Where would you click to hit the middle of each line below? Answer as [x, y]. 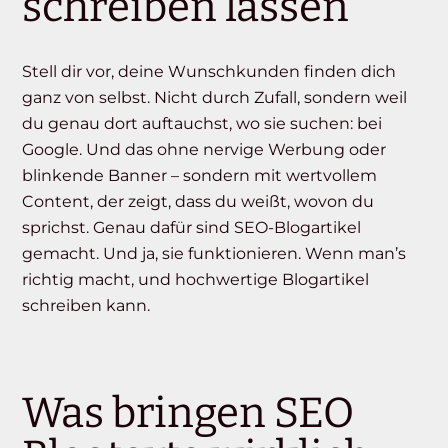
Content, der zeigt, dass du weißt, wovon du [198, 202]
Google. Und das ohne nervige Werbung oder [204, 150]
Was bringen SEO [188, 413]
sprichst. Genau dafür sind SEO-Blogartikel [192, 228]
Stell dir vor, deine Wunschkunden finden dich [209, 72]
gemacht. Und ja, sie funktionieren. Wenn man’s [214, 254]
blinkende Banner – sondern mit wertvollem [200, 176]
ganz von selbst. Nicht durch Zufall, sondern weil [215, 98]
